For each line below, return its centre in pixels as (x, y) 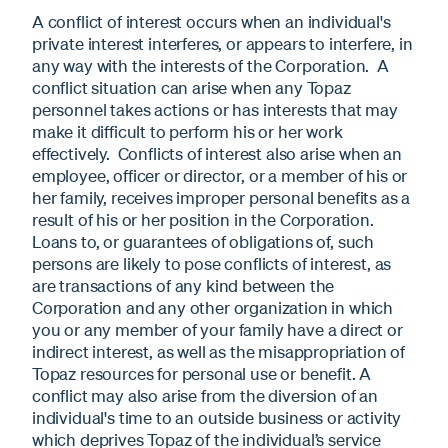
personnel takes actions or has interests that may (215, 110)
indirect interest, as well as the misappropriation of (219, 352)
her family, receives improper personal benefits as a (221, 198)
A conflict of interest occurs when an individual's (211, 22)
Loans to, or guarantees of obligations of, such (203, 242)
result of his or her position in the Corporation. (203, 220)
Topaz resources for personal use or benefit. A (202, 374)
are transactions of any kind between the (183, 286)
